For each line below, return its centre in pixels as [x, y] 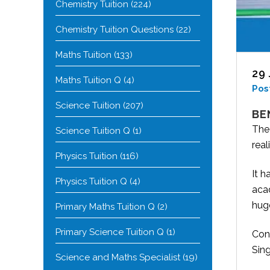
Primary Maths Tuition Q [105, 207]
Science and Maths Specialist [118, 257]
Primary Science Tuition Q [110, 232]
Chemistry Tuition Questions [115, 30]
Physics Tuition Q [91, 181]
